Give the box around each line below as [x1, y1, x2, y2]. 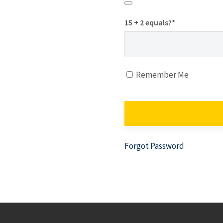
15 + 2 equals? [124, 17, 172, 27]
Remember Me [134, 69, 189, 80]
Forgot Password [124, 140, 184, 151]
